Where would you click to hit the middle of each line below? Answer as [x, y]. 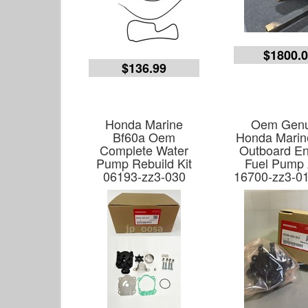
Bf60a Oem [144, 137]
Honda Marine [144, 124]
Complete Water [144, 150]
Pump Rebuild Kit [144, 163]
